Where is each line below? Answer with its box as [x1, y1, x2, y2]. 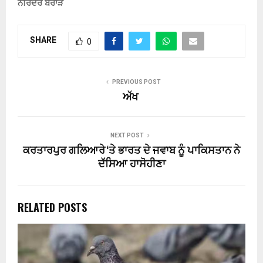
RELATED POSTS [18, 199, 87, 215]
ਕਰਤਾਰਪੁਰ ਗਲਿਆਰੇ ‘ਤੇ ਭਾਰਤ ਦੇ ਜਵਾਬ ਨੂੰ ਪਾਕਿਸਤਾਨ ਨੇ [23, 141, 240, 160]
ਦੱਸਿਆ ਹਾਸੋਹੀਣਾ [97, 155, 166, 173]
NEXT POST [110, 131, 144, 139]
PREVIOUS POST [112, 78, 161, 85]
